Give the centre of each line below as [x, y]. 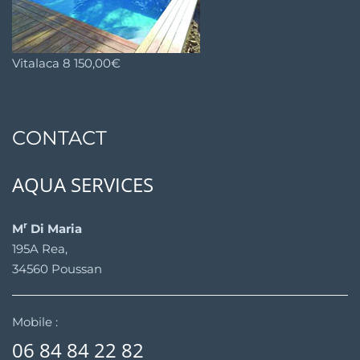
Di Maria [55, 229]
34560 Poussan [57, 269]
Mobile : [35, 322]
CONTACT [59, 138]
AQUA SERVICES [83, 185]
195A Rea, [40, 249]
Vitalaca [36, 63]
